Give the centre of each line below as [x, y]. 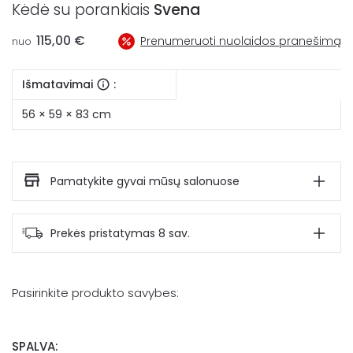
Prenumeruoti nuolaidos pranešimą [241, 41]
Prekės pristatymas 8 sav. [120, 233]
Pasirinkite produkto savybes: [95, 293]
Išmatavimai [58, 84]
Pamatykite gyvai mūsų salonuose [145, 181]
